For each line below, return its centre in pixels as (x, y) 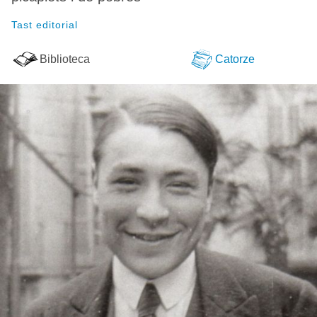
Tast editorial (45, 25)
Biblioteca (65, 59)
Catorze (235, 59)
